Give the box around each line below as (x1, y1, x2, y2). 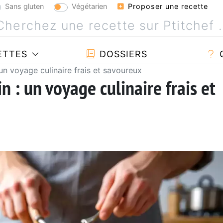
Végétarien (72, 1, 107, 10)
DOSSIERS (96, 48, 147, 59)
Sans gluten (5, 1, 44, 10)
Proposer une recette (125, 2, 208, 10)
